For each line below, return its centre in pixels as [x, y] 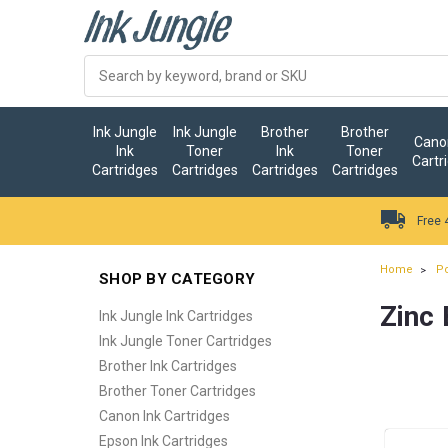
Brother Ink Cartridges [168, 366]
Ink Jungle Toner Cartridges [185, 341]
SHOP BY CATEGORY [177, 279]
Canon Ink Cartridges [164, 416]
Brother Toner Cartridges [177, 391]
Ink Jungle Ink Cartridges [176, 316]
